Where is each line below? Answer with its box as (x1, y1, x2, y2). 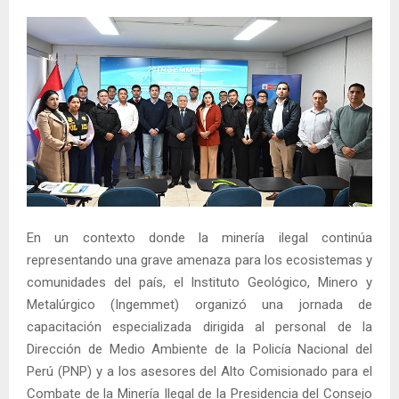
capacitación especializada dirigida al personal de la (27, 318, 372, 335)
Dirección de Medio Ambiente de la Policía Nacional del (27, 340, 372, 357)
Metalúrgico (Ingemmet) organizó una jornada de (27, 296, 372, 313)
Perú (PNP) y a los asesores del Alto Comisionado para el (27, 362, 372, 379)
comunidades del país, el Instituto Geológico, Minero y (27, 273, 372, 290)
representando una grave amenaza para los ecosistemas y (27, 251, 372, 268)
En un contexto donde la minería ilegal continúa (27, 229, 372, 246)
